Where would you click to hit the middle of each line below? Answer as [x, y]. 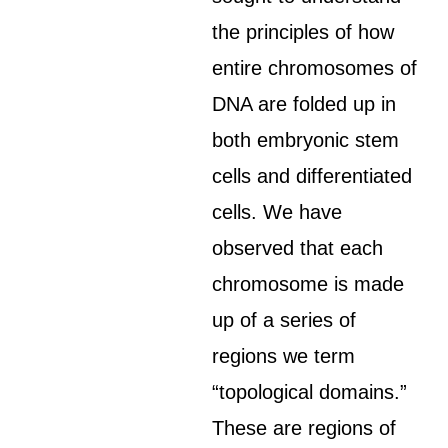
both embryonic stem [306, 140]
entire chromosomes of [315, 68]
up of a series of [284, 320]
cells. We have [277, 212]
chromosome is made [308, 284]
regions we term [284, 356]
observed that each [298, 248]
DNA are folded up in [304, 104]
